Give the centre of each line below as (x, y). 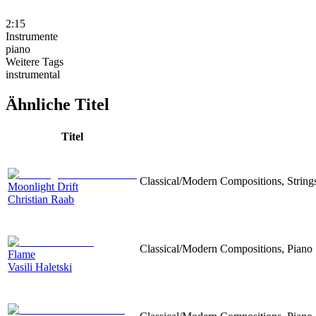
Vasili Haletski (40, 267)
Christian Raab (41, 199)
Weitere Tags (35, 61)
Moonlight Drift (43, 186)
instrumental (33, 74)
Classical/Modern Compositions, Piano (226, 248)
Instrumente (32, 36)
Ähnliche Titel (57, 104)
